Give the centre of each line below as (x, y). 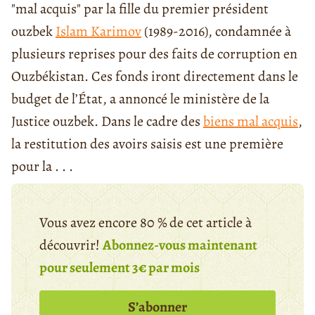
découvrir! (71, 245)
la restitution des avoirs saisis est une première (147, 143)
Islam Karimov (98, 31)
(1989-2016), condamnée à (216, 31)
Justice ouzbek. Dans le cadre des (107, 121)
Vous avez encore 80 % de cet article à (146, 222)
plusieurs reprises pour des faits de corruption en (154, 53)
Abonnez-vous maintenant (180, 245)
